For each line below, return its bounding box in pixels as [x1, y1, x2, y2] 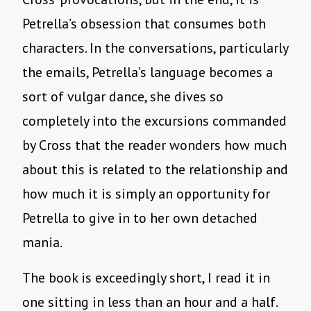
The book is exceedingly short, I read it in [22, 269, 270, 287]
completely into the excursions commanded [22, 112, 287, 131]
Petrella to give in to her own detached [22, 209, 258, 228]
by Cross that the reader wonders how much [22, 136, 287, 155]
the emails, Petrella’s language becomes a [22, 63, 273, 82]
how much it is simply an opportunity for [22, 185, 270, 203]
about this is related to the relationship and [22, 160, 288, 179]
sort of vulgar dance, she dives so [22, 87, 224, 106]
